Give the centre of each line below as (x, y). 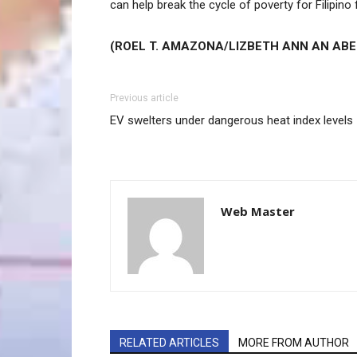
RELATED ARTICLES (169, 343)
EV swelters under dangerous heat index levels (231, 121)
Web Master (258, 212)
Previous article (144, 98)
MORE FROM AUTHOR (294, 343)
